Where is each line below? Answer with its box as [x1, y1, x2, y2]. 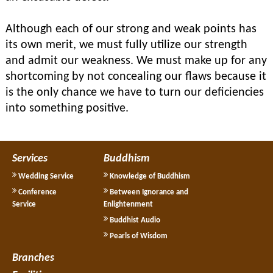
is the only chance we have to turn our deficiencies [5, 87, 264, 99]
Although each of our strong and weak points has [5, 23, 257, 35]
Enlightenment [104, 200, 153, 208]
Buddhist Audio [108, 216, 160, 224]
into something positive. [5, 102, 129, 115]
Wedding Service [16, 172, 74, 180]
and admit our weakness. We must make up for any [5, 55, 267, 67]
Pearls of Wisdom [108, 232, 168, 240]
